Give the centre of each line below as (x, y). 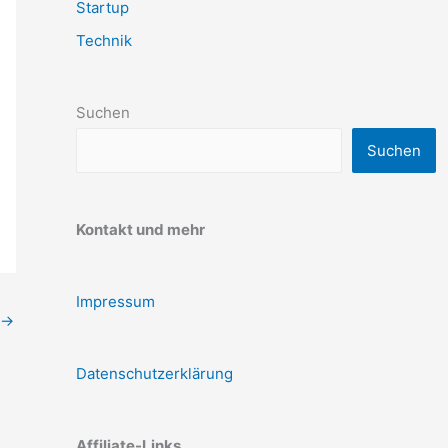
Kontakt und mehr (140, 230)
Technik (104, 41)
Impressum (115, 302)
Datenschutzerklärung (154, 374)
